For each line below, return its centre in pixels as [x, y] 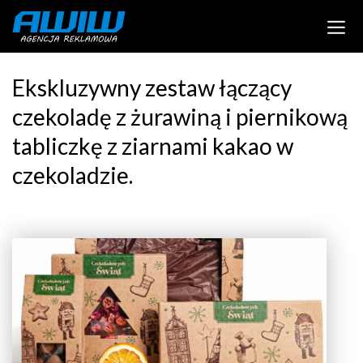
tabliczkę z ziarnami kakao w [153, 146]
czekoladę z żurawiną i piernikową [180, 117]
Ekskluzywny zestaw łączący [152, 88]
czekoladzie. [73, 175]
